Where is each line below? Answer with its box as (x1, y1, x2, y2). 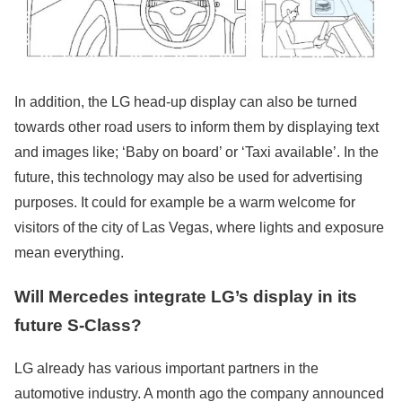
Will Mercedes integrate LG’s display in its (14, 286, 357, 306)
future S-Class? (14, 315, 142, 335)
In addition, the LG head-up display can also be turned (14, 94, 357, 110)
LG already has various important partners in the (14, 361, 319, 377)
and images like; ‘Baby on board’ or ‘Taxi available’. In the (14, 144, 379, 161)
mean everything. (14, 245, 124, 261)
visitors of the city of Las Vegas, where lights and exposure (14, 220, 384, 236)
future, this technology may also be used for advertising (14, 170, 363, 186)
